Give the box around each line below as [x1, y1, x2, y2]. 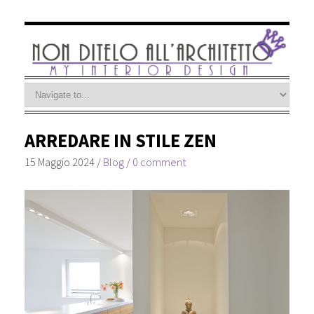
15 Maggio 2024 [24, 154, 95, 169]
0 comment [132, 154, 186, 169]
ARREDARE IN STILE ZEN [24, 128, 217, 152]
